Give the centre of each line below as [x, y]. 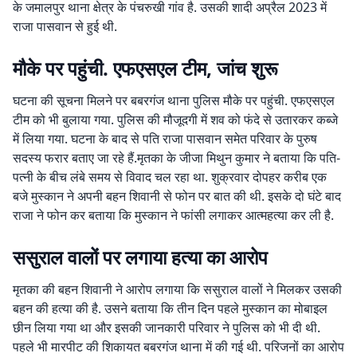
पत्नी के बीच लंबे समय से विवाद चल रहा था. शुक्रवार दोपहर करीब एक [170, 177]
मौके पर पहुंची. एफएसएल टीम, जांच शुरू [145, 68]
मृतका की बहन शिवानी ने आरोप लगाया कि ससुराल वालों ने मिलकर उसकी [177, 289]
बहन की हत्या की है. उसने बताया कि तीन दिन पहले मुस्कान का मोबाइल [170, 308]
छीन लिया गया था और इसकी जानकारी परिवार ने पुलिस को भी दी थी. [167, 328]
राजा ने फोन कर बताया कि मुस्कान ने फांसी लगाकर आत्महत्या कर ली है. [173, 215]
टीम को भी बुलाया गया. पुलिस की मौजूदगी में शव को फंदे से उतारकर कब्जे [175, 120]
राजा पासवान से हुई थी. [65, 26]
